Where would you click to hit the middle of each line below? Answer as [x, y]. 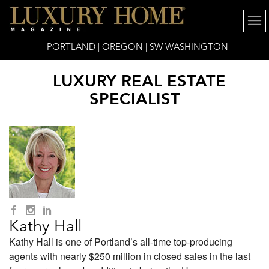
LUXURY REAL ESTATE [139, 81]
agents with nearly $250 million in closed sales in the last [130, 256]
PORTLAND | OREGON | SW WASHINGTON [138, 47]
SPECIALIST [134, 99]
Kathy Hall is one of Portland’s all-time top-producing [121, 242]
